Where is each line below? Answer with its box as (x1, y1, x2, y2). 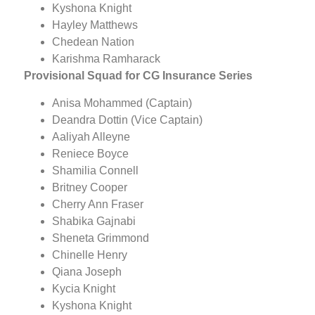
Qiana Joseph (52, 265, 122, 278)
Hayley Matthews (52, 19, 138, 32)
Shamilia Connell (52, 164, 139, 176)
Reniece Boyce (52, 147, 129, 160)
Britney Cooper (52, 181, 127, 193)
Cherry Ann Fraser (52, 198, 143, 210)
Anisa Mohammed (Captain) (52, 96, 192, 109)
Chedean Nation (52, 36, 134, 49)
